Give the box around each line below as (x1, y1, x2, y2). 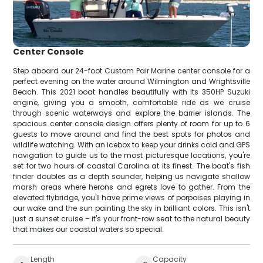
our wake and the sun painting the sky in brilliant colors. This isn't (13, 203, 250, 213)
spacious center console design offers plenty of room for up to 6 (13, 118, 250, 129)
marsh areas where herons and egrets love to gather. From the (13, 181, 250, 192)
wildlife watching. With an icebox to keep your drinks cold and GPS (13, 139, 250, 150)
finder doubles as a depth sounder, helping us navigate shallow (13, 171, 250, 181)
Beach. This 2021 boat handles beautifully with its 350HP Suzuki (13, 86, 250, 97)
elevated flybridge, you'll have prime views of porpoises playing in (13, 192, 250, 203)
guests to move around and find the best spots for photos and (13, 129, 250, 139)
